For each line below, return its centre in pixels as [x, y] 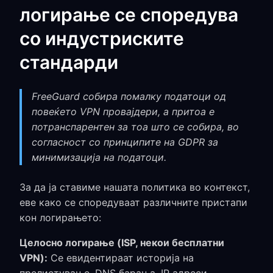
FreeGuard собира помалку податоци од [129, 96]
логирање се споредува [129, 15]
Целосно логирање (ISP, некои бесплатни [122, 243]
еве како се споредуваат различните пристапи [133, 202]
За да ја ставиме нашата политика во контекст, [135, 187]
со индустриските [102, 38]
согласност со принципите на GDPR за [125, 142]
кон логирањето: [60, 218]
